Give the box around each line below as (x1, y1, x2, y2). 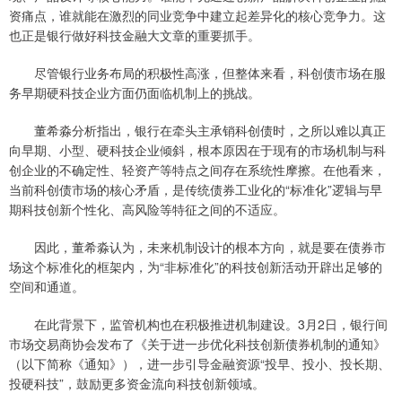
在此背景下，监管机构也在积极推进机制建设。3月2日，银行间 (9, 315, 388, 334)
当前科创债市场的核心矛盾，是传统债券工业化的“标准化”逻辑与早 (9, 180, 382, 199)
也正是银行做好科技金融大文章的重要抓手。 (9, 26, 260, 45)
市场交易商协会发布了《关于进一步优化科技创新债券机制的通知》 (9, 335, 386, 354)
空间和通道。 (9, 277, 84, 296)
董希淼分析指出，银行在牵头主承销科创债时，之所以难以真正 (9, 121, 386, 140)
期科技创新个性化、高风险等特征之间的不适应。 (9, 200, 285, 219)
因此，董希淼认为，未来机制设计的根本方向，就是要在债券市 (9, 238, 386, 257)
